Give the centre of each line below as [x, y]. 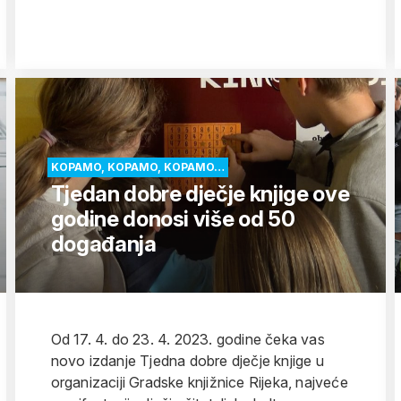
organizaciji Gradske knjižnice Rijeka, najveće [199, 382]
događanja [103, 244]
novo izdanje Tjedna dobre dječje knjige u [187, 361]
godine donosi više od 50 [173, 219]
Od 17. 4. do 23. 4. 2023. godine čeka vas [188, 339]
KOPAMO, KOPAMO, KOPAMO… [137, 167]
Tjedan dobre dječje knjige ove [200, 194]
